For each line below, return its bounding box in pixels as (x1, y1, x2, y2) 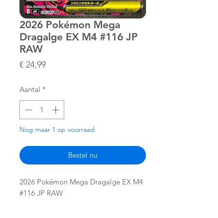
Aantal (19, 85, 40, 94)
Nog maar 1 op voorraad (19, 125, 94, 134)
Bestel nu (68, 150, 97, 160)
